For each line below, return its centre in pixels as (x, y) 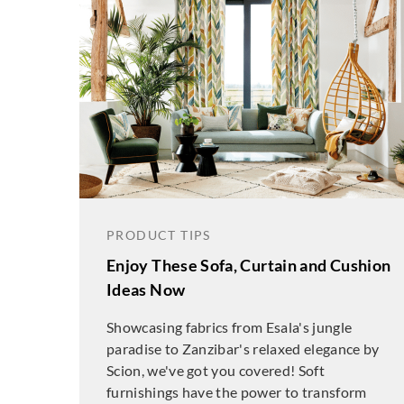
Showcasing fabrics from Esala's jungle (230, 327)
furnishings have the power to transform (237, 392)
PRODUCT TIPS (159, 235)
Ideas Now (146, 289)
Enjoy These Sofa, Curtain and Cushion (249, 265)
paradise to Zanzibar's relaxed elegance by (243, 349)
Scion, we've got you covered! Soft (216, 370)
